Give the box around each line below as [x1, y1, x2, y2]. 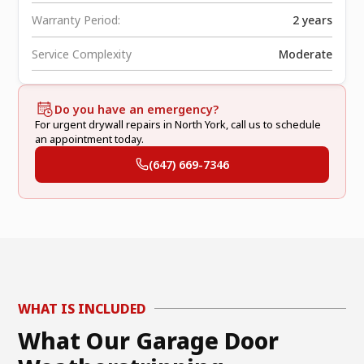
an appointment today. [34, 131, 144, 146]
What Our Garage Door [18, 324, 279, 356]
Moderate [278, 45, 332, 62]
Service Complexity [32, 45, 132, 62]
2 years [292, 11, 332, 28]
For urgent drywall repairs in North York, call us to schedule [34, 116, 321, 132]
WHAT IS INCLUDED [18, 299, 147, 318]
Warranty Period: [32, 11, 121, 28]
